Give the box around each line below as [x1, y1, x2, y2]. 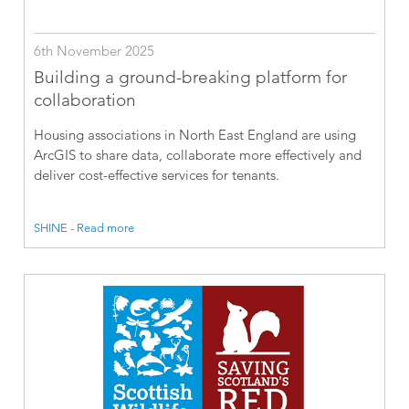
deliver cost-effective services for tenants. [34, 165, 280, 184]
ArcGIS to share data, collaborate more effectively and [34, 145, 362, 163]
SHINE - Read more [34, 220, 135, 235]
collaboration [34, 89, 137, 110]
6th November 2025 [34, 41, 155, 59]
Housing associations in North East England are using [34, 125, 357, 143]
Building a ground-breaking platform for [34, 66, 348, 88]
